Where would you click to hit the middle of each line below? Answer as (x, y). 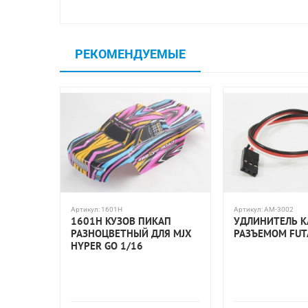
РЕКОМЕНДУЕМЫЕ (130, 54)
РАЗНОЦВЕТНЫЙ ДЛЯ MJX (131, 233)
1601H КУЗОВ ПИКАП (121, 221)
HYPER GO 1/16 (107, 246)
